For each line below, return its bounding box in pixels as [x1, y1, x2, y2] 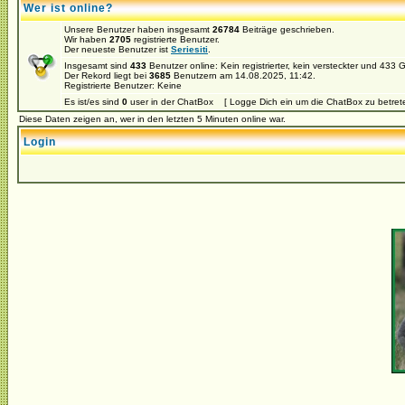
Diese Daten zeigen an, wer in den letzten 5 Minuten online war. [19, 114, 286, 124]
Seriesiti [171, 44, 208, 54]
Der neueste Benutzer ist [64, 44, 171, 54]
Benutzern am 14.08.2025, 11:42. [171, 71, 316, 80]
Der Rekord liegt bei [64, 71, 149, 80]
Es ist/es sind [64, 97, 122, 107]
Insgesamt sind [64, 61, 130, 71]
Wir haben [64, 34, 109, 44]
